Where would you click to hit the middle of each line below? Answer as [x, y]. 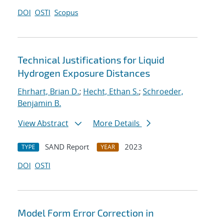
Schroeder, [163, 92]
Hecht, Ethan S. [111, 92]
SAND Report [67, 147]
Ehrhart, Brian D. [48, 92]
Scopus [66, 12]
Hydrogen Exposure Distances [84, 73]
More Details [117, 123]
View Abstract [43, 123]
